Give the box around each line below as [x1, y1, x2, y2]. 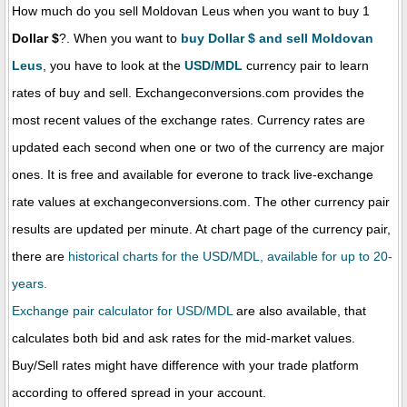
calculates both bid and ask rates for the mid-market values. [12, 330, 355, 345]
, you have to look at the [43, 57, 184, 73]
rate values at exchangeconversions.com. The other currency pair [12, 194, 390, 209]
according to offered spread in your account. [12, 384, 266, 400]
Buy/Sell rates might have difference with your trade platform [12, 357, 359, 372]
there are [12, 248, 68, 263]
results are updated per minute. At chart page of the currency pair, [12, 221, 391, 236]
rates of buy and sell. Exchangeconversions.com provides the [12, 84, 364, 100]
